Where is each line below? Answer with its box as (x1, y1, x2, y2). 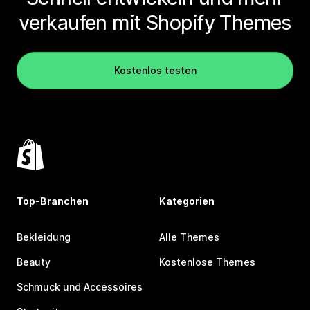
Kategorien (159, 194, 215, 207)
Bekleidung (17, 230, 71, 243)
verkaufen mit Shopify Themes (19, 10, 291, 35)
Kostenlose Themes (159, 255, 255, 268)
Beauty (17, 255, 51, 268)
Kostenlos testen (113, 64, 197, 76)
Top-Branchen (17, 194, 89, 207)
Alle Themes (159, 230, 219, 243)
